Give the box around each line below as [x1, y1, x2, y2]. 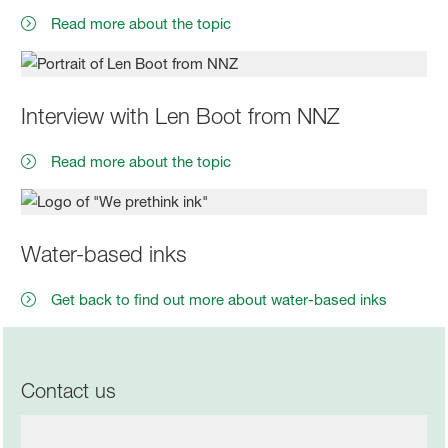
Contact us [21, 378, 117, 403]
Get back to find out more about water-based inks [51, 289, 396, 309]
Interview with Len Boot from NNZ [21, 102, 341, 129]
